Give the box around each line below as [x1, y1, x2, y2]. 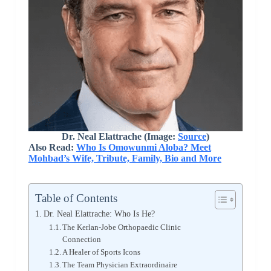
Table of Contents [34, 192, 117, 205]
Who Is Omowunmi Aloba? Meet [76, 142, 211, 153]
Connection [62, 235, 102, 244]
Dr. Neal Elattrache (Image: [61, 131, 178, 142]
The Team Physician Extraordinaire [62, 260, 178, 270]
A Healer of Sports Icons [62, 247, 141, 257]
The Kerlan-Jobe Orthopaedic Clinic [62, 223, 181, 232]
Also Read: [28, 142, 76, 153]
